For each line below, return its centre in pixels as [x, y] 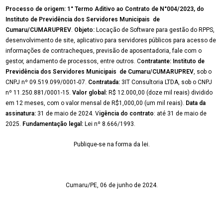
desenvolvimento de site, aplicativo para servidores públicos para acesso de [111, 40]
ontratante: [156, 61]
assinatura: [21, 113]
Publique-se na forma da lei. [111, 144]
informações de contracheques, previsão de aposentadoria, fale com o [104, 51]
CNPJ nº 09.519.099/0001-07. [47, 82]
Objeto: [85, 30]
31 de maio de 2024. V [67, 113]
